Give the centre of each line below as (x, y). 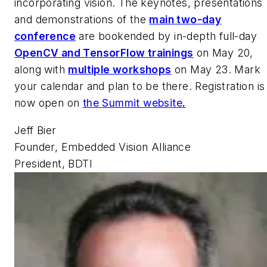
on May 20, (223, 53)
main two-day (185, 20)
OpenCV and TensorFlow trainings (104, 53)
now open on (49, 103)
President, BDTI (53, 163)
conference (45, 36)
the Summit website (133, 103)
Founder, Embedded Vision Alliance (103, 147)
